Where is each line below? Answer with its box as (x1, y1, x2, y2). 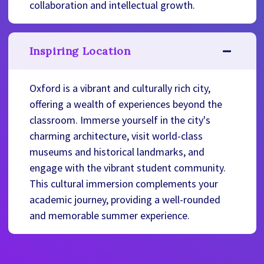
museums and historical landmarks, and (29, 145, 204, 159)
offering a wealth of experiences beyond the (29, 97, 222, 111)
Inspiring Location (29, 44, 131, 58)
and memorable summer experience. (29, 209, 190, 223)
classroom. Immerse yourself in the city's (29, 113, 210, 127)
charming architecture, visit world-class (29, 129, 203, 143)
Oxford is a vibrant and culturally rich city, (29, 81, 210, 95)
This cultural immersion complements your (29, 177, 218, 191)
